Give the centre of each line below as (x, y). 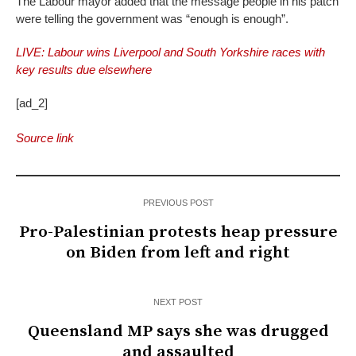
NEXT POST (178, 302)
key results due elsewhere (84, 70)
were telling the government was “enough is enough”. (152, 19)
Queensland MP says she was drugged (178, 332)
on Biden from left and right (178, 253)
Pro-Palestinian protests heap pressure (178, 232)
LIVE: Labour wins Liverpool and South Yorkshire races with (170, 52)
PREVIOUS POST (178, 203)
